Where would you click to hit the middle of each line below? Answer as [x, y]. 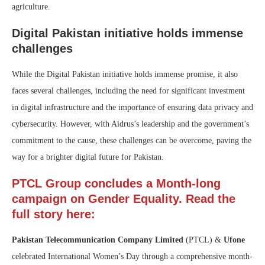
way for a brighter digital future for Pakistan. [88, 157]
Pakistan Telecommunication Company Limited [98, 240]
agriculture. [31, 7]
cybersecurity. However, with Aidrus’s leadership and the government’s [130, 124]
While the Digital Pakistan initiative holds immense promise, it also [125, 75]
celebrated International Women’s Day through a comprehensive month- [132, 257]
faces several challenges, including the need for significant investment [128, 91]
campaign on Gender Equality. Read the [124, 199]
